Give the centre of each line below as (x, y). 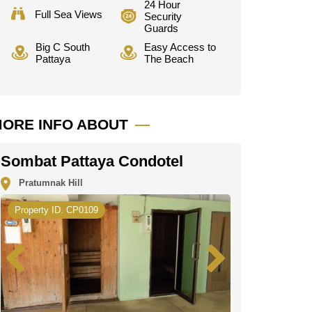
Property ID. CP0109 (56, 210)
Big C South (63, 47)
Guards (161, 28)
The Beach (169, 58)
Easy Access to (180, 47)
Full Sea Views (69, 14)
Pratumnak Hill (47, 183)
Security (163, 16)
